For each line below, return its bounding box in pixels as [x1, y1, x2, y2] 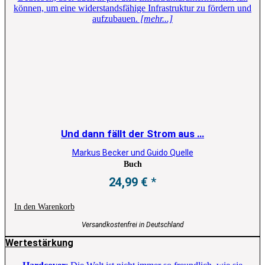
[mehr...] [138, 14, 173, 24]
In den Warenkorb [14, 202, 75, 211]
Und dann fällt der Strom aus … [61, 128, 204, 140]
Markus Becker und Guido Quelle [72, 147, 193, 157]
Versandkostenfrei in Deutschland [81, 220, 184, 229]
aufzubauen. [92, 14, 138, 24]
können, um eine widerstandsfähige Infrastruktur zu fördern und [14, 3, 251, 14]
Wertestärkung [5, 237, 73, 248]
